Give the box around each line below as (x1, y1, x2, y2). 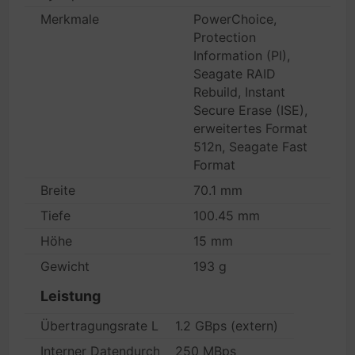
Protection (193, 29, 256, 45)
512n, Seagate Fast (193, 139, 307, 155)
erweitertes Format (193, 120, 307, 136)
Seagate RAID (193, 66, 276, 82)
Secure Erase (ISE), (193, 102, 307, 118)
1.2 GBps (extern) (175, 318, 278, 334)
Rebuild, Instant (193, 84, 285, 100)
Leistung (40, 288, 101, 304)
